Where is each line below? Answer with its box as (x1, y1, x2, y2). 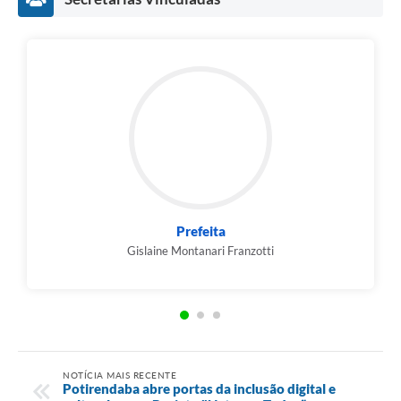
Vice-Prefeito (243, 223, 327, 240)
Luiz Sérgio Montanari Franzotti (204, 243, 366, 259)
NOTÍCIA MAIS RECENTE (63, 369, 176, 380)
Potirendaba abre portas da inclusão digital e (63, 380, 336, 397)
